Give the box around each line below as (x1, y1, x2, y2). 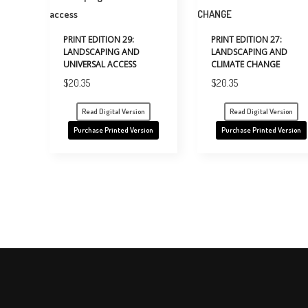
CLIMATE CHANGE (211, 58, 280, 71)
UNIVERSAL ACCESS (63, 58, 136, 71)
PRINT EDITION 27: (211, 34, 283, 46)
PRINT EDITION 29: (63, 34, 134, 46)
